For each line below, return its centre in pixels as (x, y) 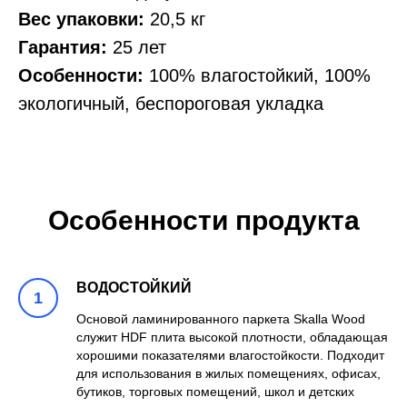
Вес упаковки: (81, 20)
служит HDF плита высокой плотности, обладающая (232, 337)
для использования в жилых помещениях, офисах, (228, 373)
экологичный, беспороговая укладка (171, 104)
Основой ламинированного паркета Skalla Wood (221, 319)
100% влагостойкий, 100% (257, 76)
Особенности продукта (203, 220)
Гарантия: (63, 48)
